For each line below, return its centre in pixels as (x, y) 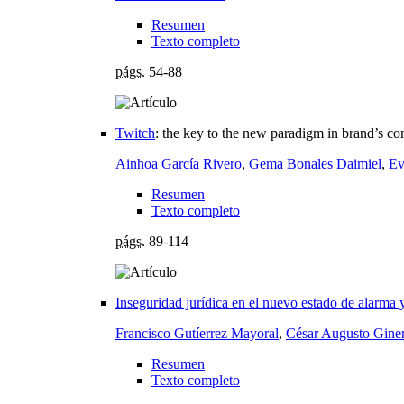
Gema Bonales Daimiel (315, 163)
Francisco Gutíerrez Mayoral (197, 333)
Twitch (135, 133)
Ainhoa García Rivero (179, 163)
